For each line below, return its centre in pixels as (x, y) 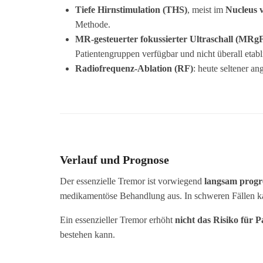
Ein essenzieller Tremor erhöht (117, 220)
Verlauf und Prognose (114, 160)
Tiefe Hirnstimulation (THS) (131, 10)
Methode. (92, 25)
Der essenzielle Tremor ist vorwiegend (132, 181)
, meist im (206, 10)
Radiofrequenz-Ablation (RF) (134, 69)
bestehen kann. (87, 235)
